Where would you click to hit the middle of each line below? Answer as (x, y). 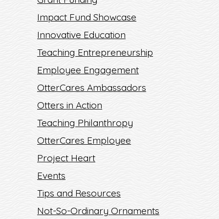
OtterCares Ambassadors (92, 88)
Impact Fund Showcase (87, 17)
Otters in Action (70, 105)
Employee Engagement (88, 70)
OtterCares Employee (84, 140)
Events (51, 175)
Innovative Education (81, 35)
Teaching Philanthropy (85, 123)
